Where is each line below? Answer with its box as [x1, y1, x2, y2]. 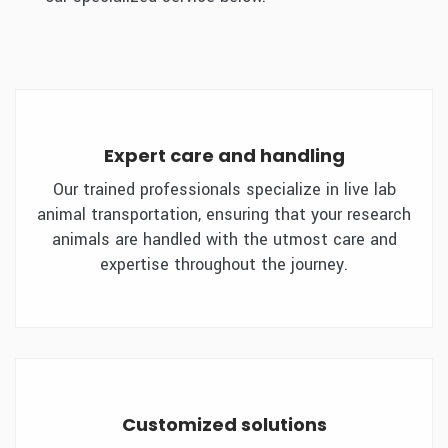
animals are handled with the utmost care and [51, 227, 397, 251]
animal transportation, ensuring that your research [37, 202, 411, 226]
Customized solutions [121, 411, 327, 437]
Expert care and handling [103, 142, 345, 168]
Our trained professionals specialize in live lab [52, 177, 396, 201]
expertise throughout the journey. [100, 252, 348, 276]
